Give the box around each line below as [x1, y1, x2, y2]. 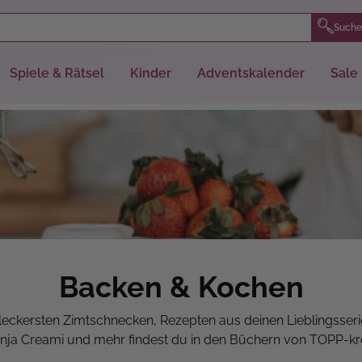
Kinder [130, 65, 171, 81]
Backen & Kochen [58, 270, 304, 304]
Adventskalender [197, 65, 305, 81]
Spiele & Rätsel [10, 65, 104, 81]
